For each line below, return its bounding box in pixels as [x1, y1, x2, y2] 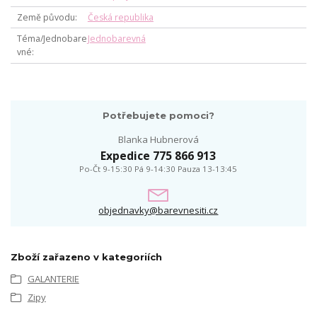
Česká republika [87, 11, 154, 23]
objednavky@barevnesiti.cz [98, 204, 219, 217]
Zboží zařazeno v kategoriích [11, 250, 162, 263]
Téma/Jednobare [16, 33, 87, 45]
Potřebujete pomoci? [102, 110, 214, 122]
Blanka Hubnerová [117, 132, 199, 146]
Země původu [16, 11, 75, 23]
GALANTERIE [27, 272, 79, 285]
